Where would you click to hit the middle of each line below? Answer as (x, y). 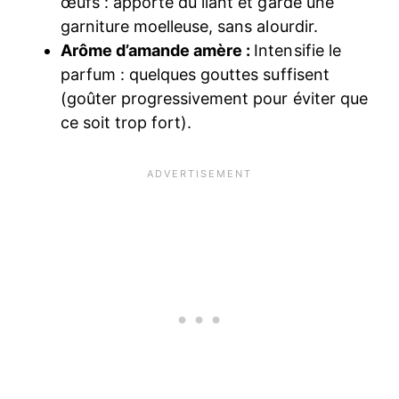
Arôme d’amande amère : (158, 51)
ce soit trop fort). (126, 123)
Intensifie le (297, 51)
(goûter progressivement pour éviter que (214, 99)
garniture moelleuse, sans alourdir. (189, 27)
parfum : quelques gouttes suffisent (195, 75)
